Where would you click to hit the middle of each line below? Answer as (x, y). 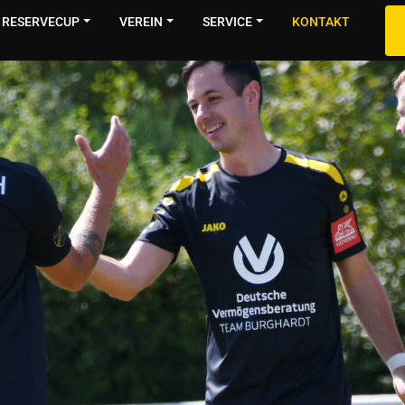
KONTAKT (320, 21)
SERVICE (228, 21)
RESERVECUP (41, 21)
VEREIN (141, 21)
